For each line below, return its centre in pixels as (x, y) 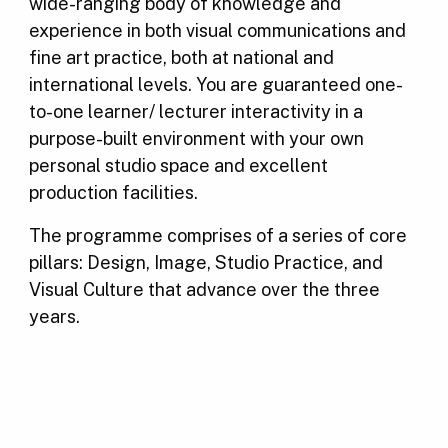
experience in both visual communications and (217, 31)
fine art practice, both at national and (181, 58)
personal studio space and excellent (178, 166)
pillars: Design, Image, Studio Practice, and (205, 263)
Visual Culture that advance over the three (204, 290)
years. (54, 317)
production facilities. (113, 193)
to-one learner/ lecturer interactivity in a (195, 112)
